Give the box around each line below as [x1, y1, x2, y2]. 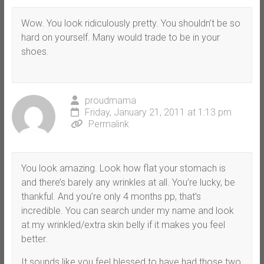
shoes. [21, 45, 49, 57]
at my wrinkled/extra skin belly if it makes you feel [21, 219, 225, 230]
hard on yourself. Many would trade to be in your [21, 31, 220, 43]
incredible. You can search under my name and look [21, 204, 234, 216]
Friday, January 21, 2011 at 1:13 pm [84, 106, 232, 118]
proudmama [84, 94, 136, 106]
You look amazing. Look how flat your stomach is [21, 162, 226, 174]
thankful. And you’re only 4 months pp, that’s [21, 190, 201, 202]
